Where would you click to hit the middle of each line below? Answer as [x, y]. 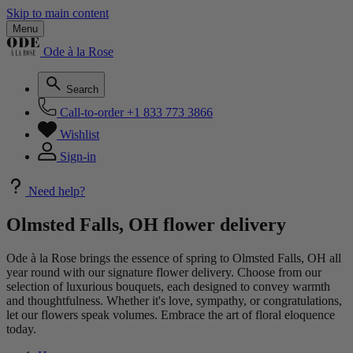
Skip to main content [58, 13]
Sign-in [78, 156]
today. [21, 329]
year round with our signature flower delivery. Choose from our [164, 272]
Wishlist [80, 134]
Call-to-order [92, 112]
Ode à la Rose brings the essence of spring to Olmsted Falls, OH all [174, 258]
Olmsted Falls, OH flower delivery [146, 224]
